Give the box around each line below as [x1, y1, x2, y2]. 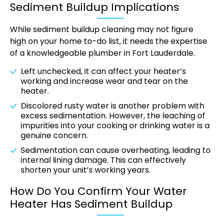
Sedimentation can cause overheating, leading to [21, 145, 211, 156]
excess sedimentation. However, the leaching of [21, 110, 205, 122]
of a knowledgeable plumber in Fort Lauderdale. [10, 47, 197, 59]
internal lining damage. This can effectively [21, 154, 186, 166]
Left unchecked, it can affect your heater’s [21, 66, 186, 77]
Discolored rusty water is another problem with [21, 100, 204, 112]
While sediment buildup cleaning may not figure [10, 24, 193, 36]
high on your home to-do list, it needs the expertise [10, 36, 207, 47]
